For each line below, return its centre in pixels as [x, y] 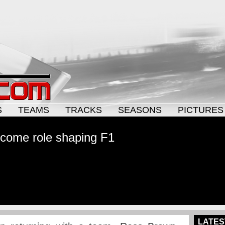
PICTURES [201, 110]
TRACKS [84, 110]
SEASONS [140, 110]
